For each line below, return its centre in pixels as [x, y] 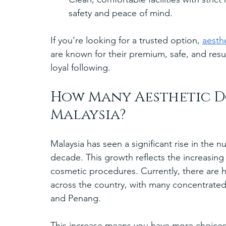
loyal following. [80, 67]
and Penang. [76, 198]
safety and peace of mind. [121, 13]
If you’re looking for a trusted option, [126, 40]
